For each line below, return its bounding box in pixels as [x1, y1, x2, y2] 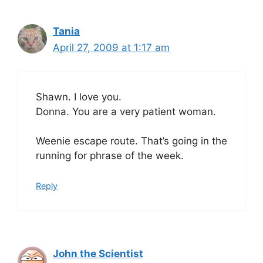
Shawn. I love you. [36, 90, 122, 103]
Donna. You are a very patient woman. [36, 105, 216, 117]
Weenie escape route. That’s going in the [36, 135, 227, 147]
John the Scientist [53, 247, 143, 259]
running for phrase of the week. [36, 150, 184, 161]
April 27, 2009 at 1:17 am [53, 42, 170, 53]
